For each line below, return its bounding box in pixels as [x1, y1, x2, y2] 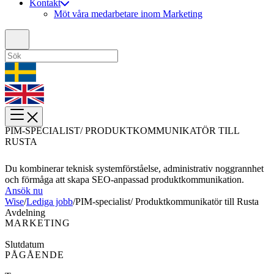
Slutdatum [5, 239, 44, 250]
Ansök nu [5, 185, 43, 196]
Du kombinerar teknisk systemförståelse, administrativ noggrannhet [5, 163, 264, 174]
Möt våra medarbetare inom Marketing [54, 9, 202, 20]
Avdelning [5, 207, 45, 218]
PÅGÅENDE [5, 250, 64, 261]
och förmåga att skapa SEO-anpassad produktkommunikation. [5, 174, 244, 185]
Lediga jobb [26, 196, 73, 207]
